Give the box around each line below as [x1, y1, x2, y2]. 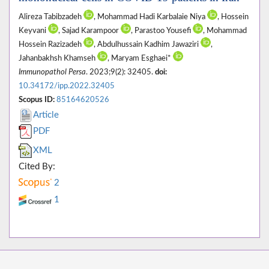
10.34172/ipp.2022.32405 [19, 82, 115, 90]
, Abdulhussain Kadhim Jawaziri [94, 41, 201, 49]
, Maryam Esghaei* [107, 55, 173, 62]
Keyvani [19, 27, 48, 35]
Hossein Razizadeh [19, 41, 83, 49]
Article [33, 110, 59, 120]
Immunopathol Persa [19, 68, 86, 76]
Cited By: [19, 162, 55, 172]
